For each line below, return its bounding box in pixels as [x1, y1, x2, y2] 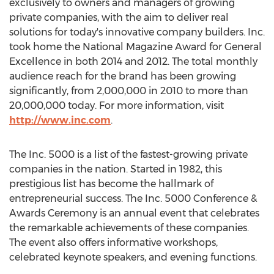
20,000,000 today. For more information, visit [9, 100, 224, 111]
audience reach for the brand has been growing [9, 70, 236, 82]
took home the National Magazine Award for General [9, 41, 262, 53]
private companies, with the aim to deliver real [9, 12, 229, 23]
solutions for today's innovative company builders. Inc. [9, 26, 265, 38]
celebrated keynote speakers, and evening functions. [9, 251, 257, 263]
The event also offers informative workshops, [9, 237, 218, 248]
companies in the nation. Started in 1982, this [9, 163, 222, 175]
